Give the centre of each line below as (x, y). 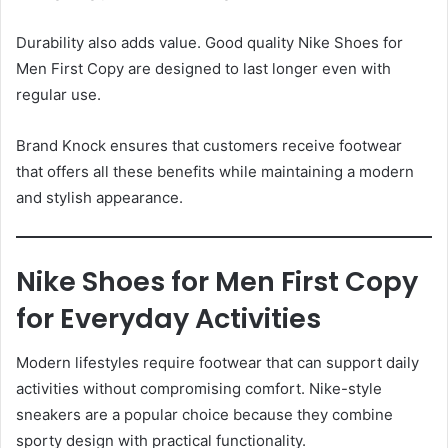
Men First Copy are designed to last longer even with (203, 69)
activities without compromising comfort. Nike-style (199, 389)
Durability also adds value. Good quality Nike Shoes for (209, 43)
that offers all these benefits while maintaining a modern (215, 172)
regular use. (58, 95)
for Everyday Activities (168, 318)
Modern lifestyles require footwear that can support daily (217, 363)
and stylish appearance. (99, 198)
